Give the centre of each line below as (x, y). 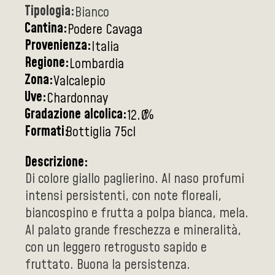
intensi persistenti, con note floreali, (123, 196)
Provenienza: (58, 46)
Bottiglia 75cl (101, 133)
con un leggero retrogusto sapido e (116, 248)
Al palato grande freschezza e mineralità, (133, 231)
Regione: (47, 63)
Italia (105, 47)
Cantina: (46, 29)
